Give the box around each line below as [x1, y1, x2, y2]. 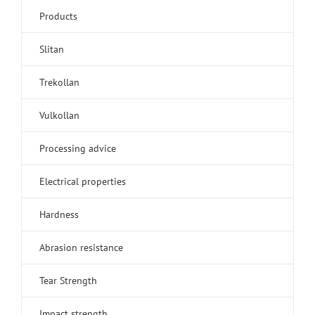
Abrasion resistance [39, 241, 123, 255]
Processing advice [39, 142, 116, 155]
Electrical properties [39, 175, 126, 188]
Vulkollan [39, 109, 79, 122]
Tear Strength [39, 274, 97, 288]
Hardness [39, 208, 79, 221]
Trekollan [39, 76, 79, 89]
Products [39, 10, 77, 23]
